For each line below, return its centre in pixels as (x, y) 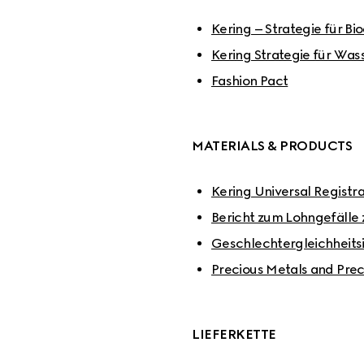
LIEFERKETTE (234, 334)
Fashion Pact (250, 81)
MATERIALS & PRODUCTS (272, 146)
